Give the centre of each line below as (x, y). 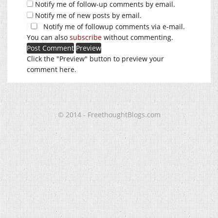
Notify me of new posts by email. (88, 15)
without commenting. (137, 37)
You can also (48, 37)
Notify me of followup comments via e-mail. (113, 26)
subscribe (86, 37)
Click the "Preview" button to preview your (95, 58)
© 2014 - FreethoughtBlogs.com (109, 114)
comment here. (52, 69)
